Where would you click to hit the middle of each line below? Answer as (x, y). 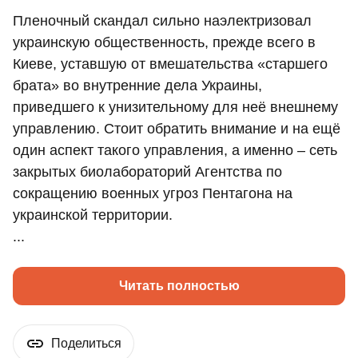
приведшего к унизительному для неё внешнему (175, 107)
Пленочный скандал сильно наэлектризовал (162, 21)
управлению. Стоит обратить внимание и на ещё (177, 129)
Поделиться (86, 344)
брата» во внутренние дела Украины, (137, 86)
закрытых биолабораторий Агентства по (147, 172)
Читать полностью (179, 286)
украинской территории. (93, 215)
